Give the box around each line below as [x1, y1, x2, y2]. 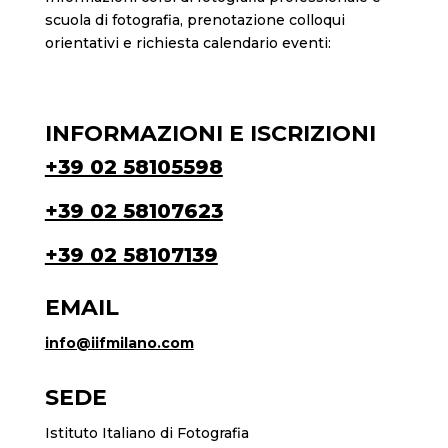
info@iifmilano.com [44, 333, 194, 352]
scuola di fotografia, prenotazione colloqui [44, 10, 345, 29]
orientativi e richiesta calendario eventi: [44, 33, 331, 52]
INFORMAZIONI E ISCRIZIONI [44, 119, 376, 147]
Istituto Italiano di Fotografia [44, 423, 249, 442]
